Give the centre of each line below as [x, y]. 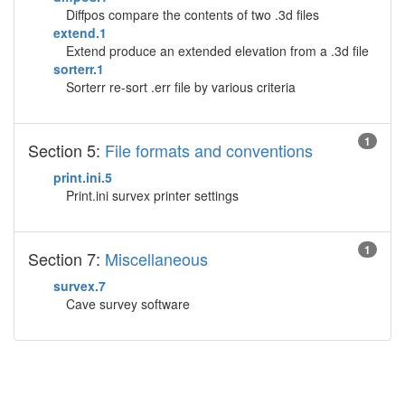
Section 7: [66, 259]
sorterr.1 [79, 69]
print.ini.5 [83, 177]
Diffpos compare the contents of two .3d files [193, 14]
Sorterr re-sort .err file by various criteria [181, 87]
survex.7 [80, 286]
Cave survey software [128, 304]
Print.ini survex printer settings [152, 195]
